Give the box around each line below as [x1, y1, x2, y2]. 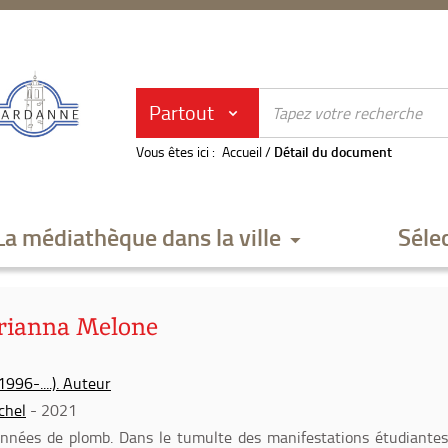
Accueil [222, 142, 262, 161]
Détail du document [274, 142, 392, 161]
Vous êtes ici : [136, 142, 215, 161]
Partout [149, 98, 214, 126]
